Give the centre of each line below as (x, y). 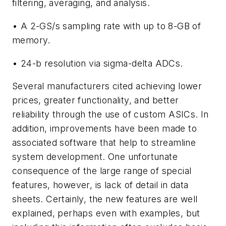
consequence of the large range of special (102, 171)
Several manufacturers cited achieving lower (107, 86)
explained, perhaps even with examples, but (106, 213)
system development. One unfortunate (95, 157)
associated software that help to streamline (104, 143)
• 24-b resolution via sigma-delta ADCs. (98, 63)
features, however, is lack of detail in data (100, 185)
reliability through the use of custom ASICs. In (110, 115)
